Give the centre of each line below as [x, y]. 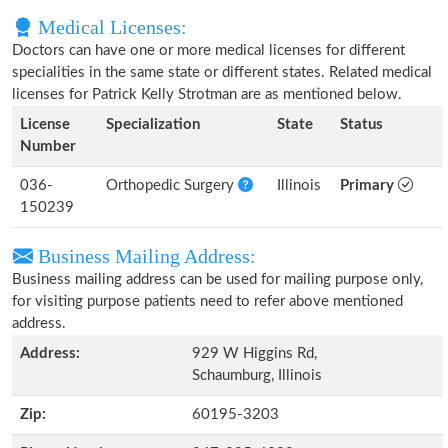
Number [48, 146]
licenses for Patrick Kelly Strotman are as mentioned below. [207, 94]
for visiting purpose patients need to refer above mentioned [207, 301]
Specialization [153, 124]
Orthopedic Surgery [172, 185]
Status [361, 124]
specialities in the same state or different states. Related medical [222, 72]
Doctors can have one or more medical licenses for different [208, 50]
